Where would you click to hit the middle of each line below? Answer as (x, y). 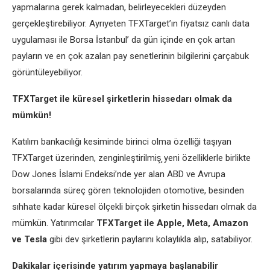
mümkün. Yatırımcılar (54, 223)
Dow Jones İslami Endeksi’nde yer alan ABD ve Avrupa (119, 174)
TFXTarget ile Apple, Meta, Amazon (172, 223)
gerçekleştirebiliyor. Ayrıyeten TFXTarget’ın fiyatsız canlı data (131, 24)
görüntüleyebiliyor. (49, 72)
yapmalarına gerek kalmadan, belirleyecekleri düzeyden (119, 7)
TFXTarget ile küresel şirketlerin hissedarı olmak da (122, 99)
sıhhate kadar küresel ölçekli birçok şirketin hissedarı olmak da (134, 207)
